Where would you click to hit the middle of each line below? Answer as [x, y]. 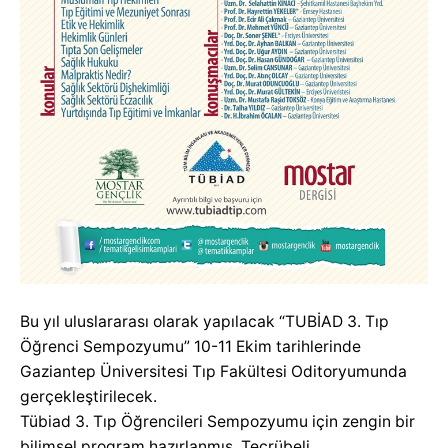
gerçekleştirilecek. [88, 396]
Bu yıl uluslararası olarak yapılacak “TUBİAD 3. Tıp [204, 321]
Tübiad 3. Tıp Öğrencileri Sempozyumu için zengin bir [217, 421]
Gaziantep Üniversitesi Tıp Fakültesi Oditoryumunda [213, 371]
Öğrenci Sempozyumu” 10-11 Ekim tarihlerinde [190, 346]
